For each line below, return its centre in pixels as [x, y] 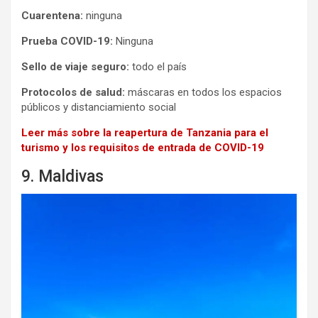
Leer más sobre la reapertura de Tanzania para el [145, 133]
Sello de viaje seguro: [75, 67]
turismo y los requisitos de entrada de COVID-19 [143, 148]
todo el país [158, 67]
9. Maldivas [62, 177]
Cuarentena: [52, 16]
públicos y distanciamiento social [99, 108]
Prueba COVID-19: [67, 42]
